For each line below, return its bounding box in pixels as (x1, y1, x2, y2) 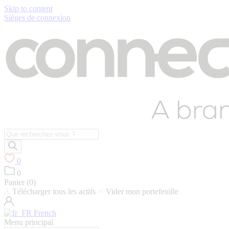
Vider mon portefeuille (106, 187, 178, 196)
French (32, 209, 56, 217)
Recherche (4, 128, 38, 137)
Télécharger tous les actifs (12, 187, 96, 196)
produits (4, 147, 30, 155)
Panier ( (4, 178, 29, 187)
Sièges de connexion (4, 13, 71, 22)
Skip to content (4, 4, 53, 13)
